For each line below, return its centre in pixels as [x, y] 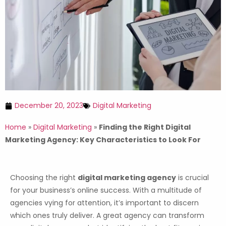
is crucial [192, 178]
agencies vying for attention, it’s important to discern [104, 203]
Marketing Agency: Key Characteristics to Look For [103, 140]
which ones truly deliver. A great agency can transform [107, 216]
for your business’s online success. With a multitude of [106, 190]
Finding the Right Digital [145, 127]
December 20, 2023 [49, 106]
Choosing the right [44, 178]
